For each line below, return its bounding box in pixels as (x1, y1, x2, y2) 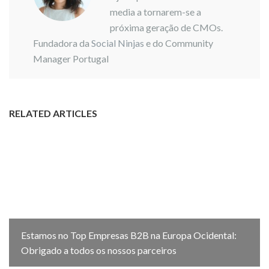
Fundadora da (33, 37, 91, 49)
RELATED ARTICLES (9, 107, 97, 119)
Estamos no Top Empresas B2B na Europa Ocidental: (21, 229, 237, 241)
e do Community (144, 37, 213, 49)
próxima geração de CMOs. (110, 22, 223, 33)
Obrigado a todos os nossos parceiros (21, 244, 177, 256)
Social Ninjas (91, 37, 144, 49)
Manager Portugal (33, 53, 109, 64)
